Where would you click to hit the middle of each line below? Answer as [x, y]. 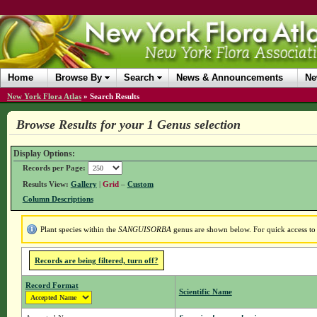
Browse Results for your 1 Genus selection [128, 125]
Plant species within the [79, 230]
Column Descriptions [58, 199]
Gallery [83, 184]
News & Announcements [230, 77]
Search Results [115, 96]
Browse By [79, 77]
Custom [140, 184]
